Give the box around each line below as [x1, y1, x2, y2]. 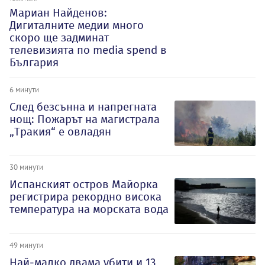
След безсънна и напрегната [9, 99, 157, 114]
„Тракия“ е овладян [9, 124, 111, 138]
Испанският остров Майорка [9, 177, 158, 192]
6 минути [9, 84, 39, 94]
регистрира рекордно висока [9, 190, 161, 204]
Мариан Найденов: [9, 5, 107, 20]
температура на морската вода [9, 202, 169, 216]
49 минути [9, 240, 43, 250]
